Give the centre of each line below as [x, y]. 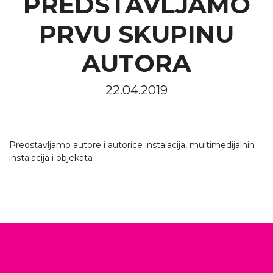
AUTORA [136, 63]
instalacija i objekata [51, 158]
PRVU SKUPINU [136, 34]
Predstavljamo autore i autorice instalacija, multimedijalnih [132, 145]
